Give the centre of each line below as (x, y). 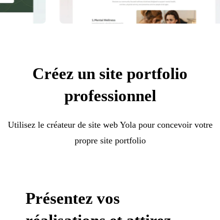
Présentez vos (73, 198)
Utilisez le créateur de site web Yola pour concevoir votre (110, 124)
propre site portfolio (110, 140)
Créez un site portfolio (110, 73)
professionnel (110, 96)
